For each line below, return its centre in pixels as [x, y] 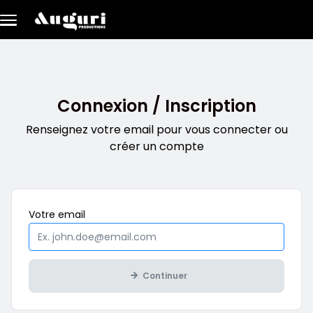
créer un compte [156, 146]
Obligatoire [111, 213]
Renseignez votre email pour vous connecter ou [156, 129]
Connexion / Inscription [156, 105]
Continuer [165, 275]
